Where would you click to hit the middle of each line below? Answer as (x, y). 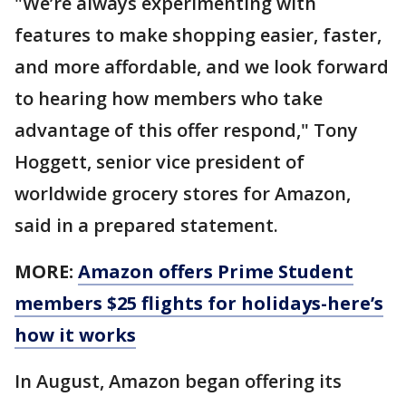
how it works (75, 334)
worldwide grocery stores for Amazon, (183, 193)
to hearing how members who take (169, 98)
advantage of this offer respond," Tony (186, 130)
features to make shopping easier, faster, (198, 34)
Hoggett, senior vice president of (159, 161)
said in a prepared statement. (146, 225)
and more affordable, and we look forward (202, 66)
